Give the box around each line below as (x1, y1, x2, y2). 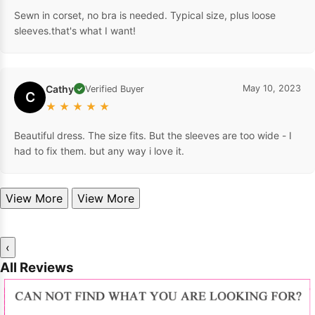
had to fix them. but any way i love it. (14, 144, 184, 157)
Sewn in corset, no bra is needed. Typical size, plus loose (14, 8, 276, 21)
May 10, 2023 (243, 82, 301, 94)
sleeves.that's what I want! (14, 24, 136, 37)
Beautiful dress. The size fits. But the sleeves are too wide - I (14, 129, 292, 141)
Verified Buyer (85, 83, 144, 94)
